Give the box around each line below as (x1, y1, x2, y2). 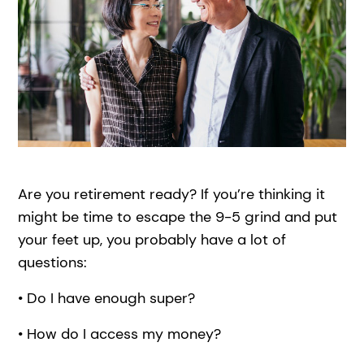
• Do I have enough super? (18, 288, 196, 308)
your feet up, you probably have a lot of (18, 229, 287, 249)
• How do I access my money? (18, 323, 226, 344)
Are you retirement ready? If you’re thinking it (18, 184, 326, 204)
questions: (18, 252, 92, 272)
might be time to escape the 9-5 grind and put (18, 206, 338, 227)
